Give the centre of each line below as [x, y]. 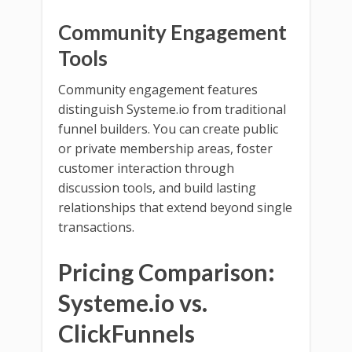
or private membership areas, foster [165, 148]
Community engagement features [158, 89]
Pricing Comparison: [167, 271]
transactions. [96, 227]
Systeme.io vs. [133, 302]
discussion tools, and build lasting [157, 187]
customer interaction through [146, 168]
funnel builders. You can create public [168, 128]
